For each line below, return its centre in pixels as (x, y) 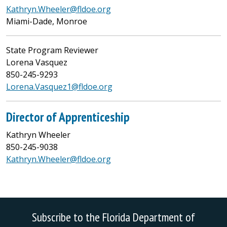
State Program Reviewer (52, 50)
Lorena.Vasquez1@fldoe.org (59, 87)
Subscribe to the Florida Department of (113, 217)
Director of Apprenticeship (68, 117)
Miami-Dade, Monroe (47, 21)
